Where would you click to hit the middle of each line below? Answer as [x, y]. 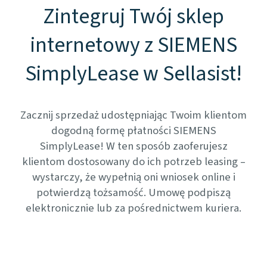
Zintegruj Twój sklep [133, 16]
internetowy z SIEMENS [133, 45]
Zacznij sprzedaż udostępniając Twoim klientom [133, 115]
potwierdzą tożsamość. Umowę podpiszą [133, 193]
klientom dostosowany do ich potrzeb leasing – [133, 162]
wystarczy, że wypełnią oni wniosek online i [133, 177]
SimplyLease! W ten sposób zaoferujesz [133, 146]
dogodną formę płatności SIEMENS [133, 131]
